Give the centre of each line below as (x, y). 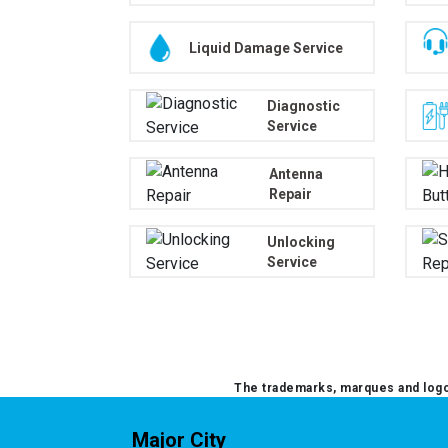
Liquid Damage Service (266, 47)
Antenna (295, 173)
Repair (290, 193)
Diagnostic (304, 105)
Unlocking (300, 241)
